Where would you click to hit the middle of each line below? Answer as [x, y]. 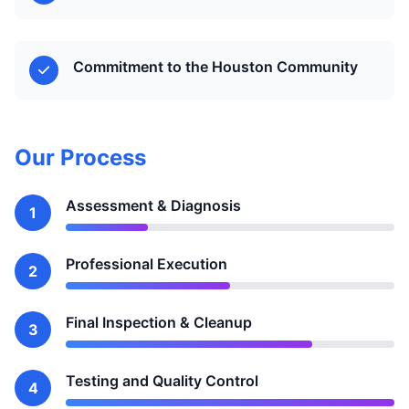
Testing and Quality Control [162, 381]
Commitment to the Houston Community [215, 67]
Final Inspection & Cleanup [159, 322]
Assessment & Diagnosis [153, 205]
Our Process [80, 157]
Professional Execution [147, 264]
